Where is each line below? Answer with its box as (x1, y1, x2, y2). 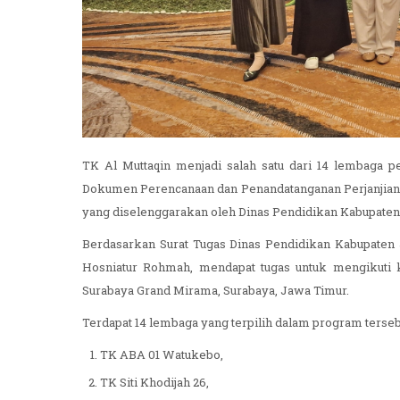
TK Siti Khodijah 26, (100, 375, 212, 392)
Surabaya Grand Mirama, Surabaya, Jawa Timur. (82, 283, 349, 300)
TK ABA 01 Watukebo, (100, 347, 226, 364)
